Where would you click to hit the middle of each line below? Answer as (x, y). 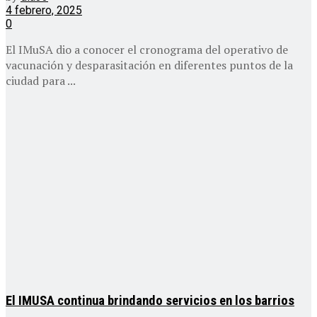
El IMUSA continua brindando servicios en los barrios (150, 301)
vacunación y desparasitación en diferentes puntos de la (149, 65)
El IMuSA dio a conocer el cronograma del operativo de (147, 50)
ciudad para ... (41, 81)
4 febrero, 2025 (44, 11)
